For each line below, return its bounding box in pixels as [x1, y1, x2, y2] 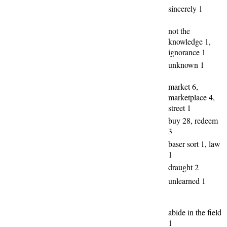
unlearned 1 [168, 175, 206, 186]
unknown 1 [168, 59, 204, 70]
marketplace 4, [168, 92, 215, 102]
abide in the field [168, 207, 221, 217]
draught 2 [168, 162, 199, 172]
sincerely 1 [168, 3, 203, 14]
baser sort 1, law [168, 138, 220, 149]
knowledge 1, [168, 36, 211, 47]
